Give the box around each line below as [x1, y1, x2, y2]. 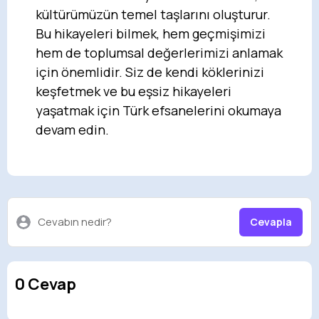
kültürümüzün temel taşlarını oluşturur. [36, 5, 271, 23]
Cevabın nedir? [38, 214, 112, 229]
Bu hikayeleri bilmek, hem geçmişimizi [36, 24, 266, 42]
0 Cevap [14, 273, 76, 295]
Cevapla [250, 214, 292, 229]
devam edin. [36, 120, 109, 138]
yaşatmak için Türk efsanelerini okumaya [36, 101, 281, 119]
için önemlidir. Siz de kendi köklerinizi [36, 63, 264, 80]
